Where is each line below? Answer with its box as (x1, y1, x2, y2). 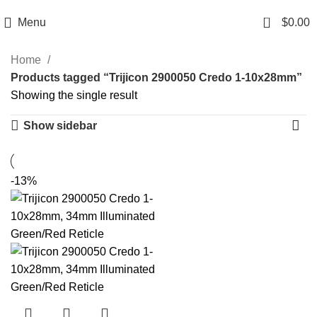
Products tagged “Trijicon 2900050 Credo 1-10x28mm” (11, 71, 302, 83)
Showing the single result (11, 88, 137, 101)
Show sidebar (23, 119, 97, 132)
